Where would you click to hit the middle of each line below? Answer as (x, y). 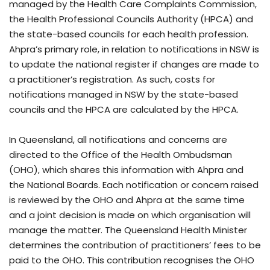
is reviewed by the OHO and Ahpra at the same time (127, 200)
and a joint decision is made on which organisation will (130, 215)
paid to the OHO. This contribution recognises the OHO (132, 260)
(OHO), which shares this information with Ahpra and (126, 170)
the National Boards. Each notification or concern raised (134, 185)
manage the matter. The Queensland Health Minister (128, 230)
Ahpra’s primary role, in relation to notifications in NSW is (134, 49)
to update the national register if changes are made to (134, 64)
